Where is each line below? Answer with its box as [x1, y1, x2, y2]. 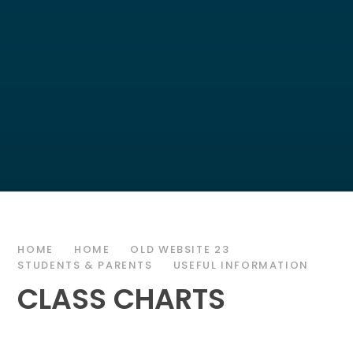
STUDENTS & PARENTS [17, 257, 153, 273]
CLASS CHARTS [17, 278, 226, 319]
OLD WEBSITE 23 [130, 241, 230, 257]
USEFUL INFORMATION [173, 257, 309, 273]
